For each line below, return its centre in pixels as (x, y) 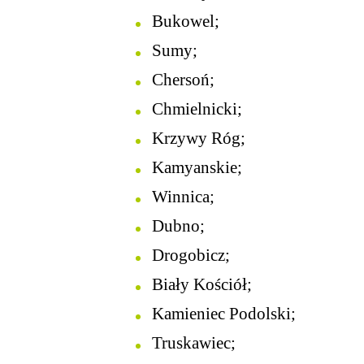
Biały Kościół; (202, 284)
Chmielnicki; (197, 109)
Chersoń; (183, 80)
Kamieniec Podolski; (224, 314)
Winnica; (183, 197)
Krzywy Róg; (199, 138)
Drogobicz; (191, 255)
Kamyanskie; (197, 167)
